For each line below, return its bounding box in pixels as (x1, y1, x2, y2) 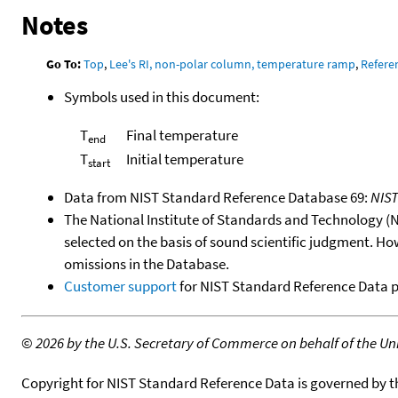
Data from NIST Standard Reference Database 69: (64, 187, 370, 207)
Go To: (46, 55, 82, 72)
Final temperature (125, 124, 238, 145)
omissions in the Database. (64, 253, 229, 274)
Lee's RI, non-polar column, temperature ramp (109, 55, 356, 72)
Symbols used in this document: (64, 86, 259, 107)
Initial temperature (125, 148, 243, 169)
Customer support (64, 275, 177, 296)
